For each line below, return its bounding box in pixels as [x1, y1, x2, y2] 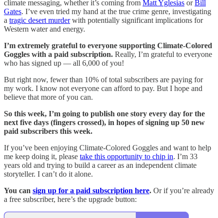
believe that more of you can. [4, 92, 93, 101]
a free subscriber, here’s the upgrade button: [4, 195, 137, 203]
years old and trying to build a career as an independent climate [4, 161, 197, 169]
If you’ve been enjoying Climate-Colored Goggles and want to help [4, 143, 211, 152]
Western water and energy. [4, 24, 85, 33]
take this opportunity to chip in [80, 152, 173, 161]
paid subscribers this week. [4, 127, 92, 135]
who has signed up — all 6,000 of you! [4, 58, 124, 67]
